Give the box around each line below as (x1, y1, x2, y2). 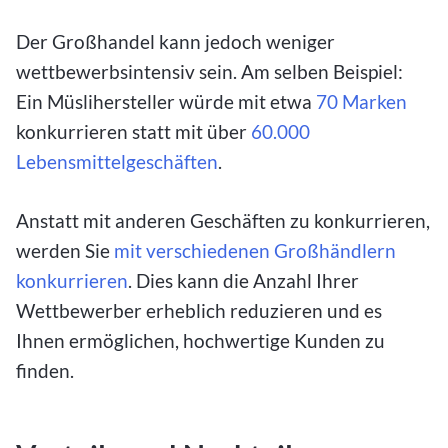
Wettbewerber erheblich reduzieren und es (16, 298, 382, 322)
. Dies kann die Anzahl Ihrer (128, 268, 359, 292)
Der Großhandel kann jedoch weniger (16, 29, 335, 53)
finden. (16, 358, 74, 382)
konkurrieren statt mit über (16, 119, 251, 143)
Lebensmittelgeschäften (16, 149, 218, 173)
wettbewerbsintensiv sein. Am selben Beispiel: (16, 59, 403, 83)
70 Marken (316, 89, 407, 113)
